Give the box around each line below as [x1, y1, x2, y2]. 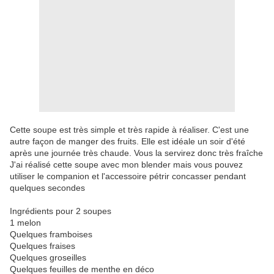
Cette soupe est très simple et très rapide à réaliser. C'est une [10, 125, 249, 135]
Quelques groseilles [10, 253, 86, 263]
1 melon [10, 218, 41, 228]
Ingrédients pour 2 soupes [10, 206, 111, 217]
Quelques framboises [10, 229, 92, 240]
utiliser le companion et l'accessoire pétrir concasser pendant [10, 171, 246, 182]
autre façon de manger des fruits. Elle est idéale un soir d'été [10, 136, 245, 147]
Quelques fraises [10, 241, 75, 251]
